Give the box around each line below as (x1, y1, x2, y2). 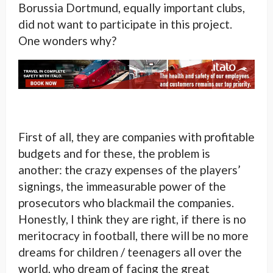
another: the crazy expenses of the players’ (18, 162, 241, 177)
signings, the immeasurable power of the (18, 179, 226, 193)
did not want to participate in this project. (18, 16, 232, 31)
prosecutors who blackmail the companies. (18, 195, 234, 210)
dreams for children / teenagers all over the (18, 244, 242, 259)
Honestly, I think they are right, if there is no (18, 211, 246, 226)
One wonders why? (18, 33, 116, 48)
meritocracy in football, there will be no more (18, 228, 249, 243)
